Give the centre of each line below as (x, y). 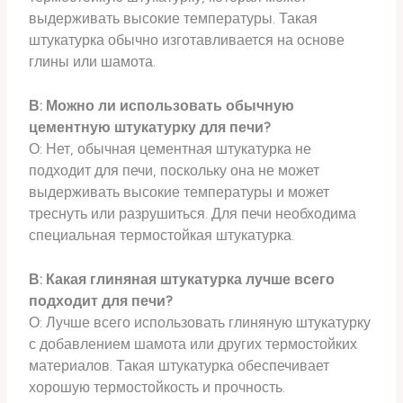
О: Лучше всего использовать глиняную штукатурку (200, 322)
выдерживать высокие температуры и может (179, 193)
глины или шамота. (93, 62)
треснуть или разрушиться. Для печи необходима (193, 214)
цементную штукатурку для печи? (150, 128)
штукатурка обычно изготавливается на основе (187, 40)
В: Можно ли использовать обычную (162, 106)
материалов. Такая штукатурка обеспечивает (179, 365)
